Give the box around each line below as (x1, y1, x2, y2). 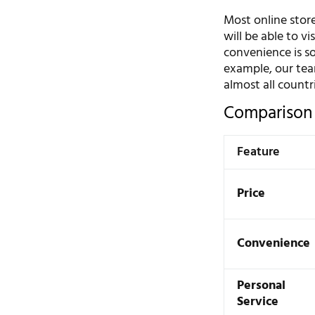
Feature (237, 141, 281, 162)
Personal (237, 275, 286, 296)
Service (237, 291, 279, 312)
